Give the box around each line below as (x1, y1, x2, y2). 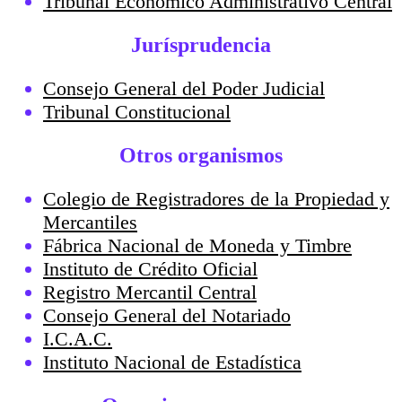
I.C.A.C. (43, 327, 112, 350)
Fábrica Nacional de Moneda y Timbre (43, 233, 352, 257)
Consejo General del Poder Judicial (43, 76, 325, 100)
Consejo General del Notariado (43, 303, 291, 327)
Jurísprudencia (131, 32, 271, 57)
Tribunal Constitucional (43, 100, 231, 123)
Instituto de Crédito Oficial (43, 257, 258, 280)
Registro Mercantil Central (43, 280, 257, 303)
